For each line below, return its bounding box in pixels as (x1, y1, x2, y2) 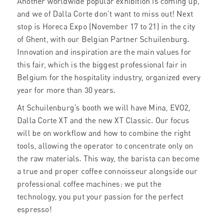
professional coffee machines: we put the (17, 179, 161, 189)
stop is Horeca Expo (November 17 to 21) (17, 22, 159, 31)
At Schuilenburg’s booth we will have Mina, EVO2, (17, 103, 191, 112)
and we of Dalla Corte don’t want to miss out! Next (17, 9, 194, 19)
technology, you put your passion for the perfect (17, 192, 184, 201)
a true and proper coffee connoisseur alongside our (17, 166, 198, 176)
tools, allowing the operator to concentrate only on (17, 141, 194, 151)
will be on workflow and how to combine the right (17, 128, 191, 138)
